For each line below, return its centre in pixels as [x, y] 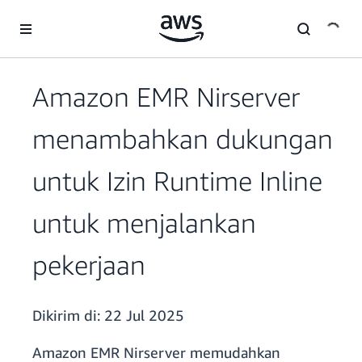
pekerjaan [89, 265]
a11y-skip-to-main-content [75, 16]
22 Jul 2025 [144, 316]
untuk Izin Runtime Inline [177, 181]
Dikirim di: [68, 316]
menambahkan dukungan [183, 139]
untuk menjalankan [144, 223]
